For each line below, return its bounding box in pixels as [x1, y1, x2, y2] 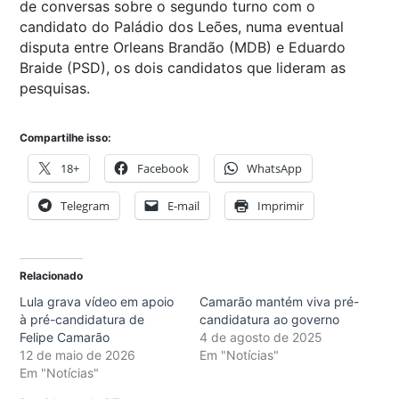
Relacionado [20, 268, 83, 282]
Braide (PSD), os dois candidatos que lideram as [20, 58, 346, 77]
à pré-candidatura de [20, 311, 144, 327]
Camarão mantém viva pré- [199, 293, 359, 309]
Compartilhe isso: [20, 130, 111, 144]
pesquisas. [20, 78, 90, 97]
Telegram [61, 197, 110, 214]
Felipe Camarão [20, 329, 110, 345]
